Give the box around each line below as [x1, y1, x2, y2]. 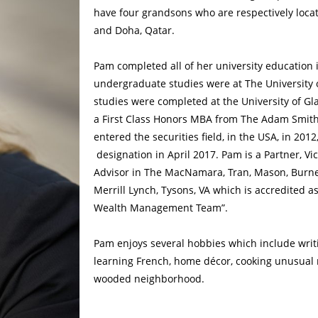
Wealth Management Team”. [94, 201, 228, 214]
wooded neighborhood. [94, 272, 204, 285]
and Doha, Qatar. [94, 23, 175, 37]
